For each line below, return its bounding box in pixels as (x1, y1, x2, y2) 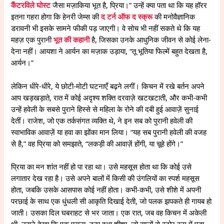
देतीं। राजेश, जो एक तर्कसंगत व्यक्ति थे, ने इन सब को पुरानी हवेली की (11, 115, 193, 125)
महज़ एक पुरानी (11, 34, 54, 45)
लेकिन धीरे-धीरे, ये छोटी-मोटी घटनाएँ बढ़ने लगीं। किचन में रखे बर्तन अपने (11, 80, 205, 91)
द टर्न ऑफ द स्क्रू (101, 11, 153, 22)
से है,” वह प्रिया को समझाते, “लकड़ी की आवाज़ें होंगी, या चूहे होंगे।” (11, 138, 183, 148)
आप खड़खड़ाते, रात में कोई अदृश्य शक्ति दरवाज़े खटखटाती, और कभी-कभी (11, 92, 207, 102)
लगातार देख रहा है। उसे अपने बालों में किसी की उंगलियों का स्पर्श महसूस (11, 173, 200, 183)
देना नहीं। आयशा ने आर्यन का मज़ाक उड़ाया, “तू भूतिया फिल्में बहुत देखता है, (11, 46, 208, 56)
